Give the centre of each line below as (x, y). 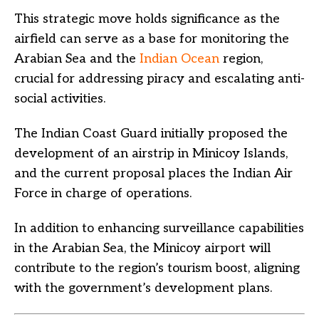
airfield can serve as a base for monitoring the (152, 38)
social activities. (60, 98)
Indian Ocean (179, 58)
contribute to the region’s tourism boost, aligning (157, 268)
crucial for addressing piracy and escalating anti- (159, 78)
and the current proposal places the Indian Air (153, 173)
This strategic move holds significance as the (147, 19)
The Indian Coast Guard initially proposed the (151, 133)
